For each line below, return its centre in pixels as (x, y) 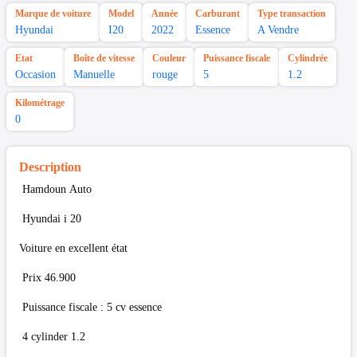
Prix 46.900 (47, 278)
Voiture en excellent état (73, 249)
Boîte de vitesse (104, 59)
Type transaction (292, 14)
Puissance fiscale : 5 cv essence (90, 308)
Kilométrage (40, 103)
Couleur (169, 59)
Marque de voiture (53, 14)
